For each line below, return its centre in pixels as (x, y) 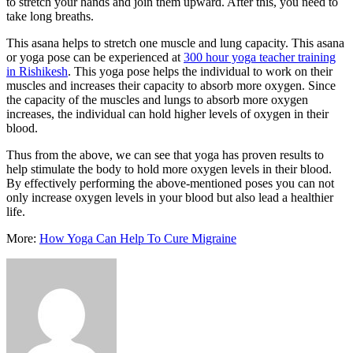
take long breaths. (50, 16)
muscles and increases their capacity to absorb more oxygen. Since (171, 85)
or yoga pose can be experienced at (95, 57)
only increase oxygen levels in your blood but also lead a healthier (170, 197)
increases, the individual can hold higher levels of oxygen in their (167, 113)
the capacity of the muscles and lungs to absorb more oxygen (157, 99)
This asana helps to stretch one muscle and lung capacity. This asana (175, 43)
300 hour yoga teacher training (260, 57)
